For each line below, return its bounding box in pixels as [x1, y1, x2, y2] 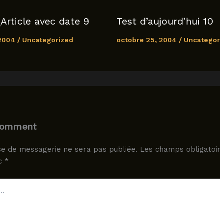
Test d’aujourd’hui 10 [116, 15, 213, 27]
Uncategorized [22, 36, 73, 44]
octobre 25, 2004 [116, 36, 179, 44]
